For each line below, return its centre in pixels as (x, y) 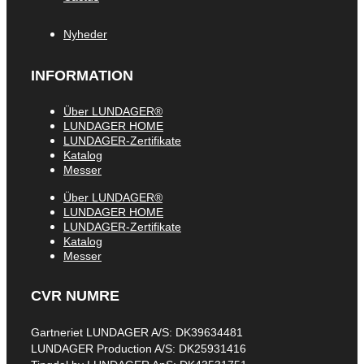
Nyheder (85, 35)
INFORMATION (82, 76)
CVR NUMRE (75, 295)
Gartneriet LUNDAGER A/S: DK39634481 (137, 332)
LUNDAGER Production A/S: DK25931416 (139, 348)
